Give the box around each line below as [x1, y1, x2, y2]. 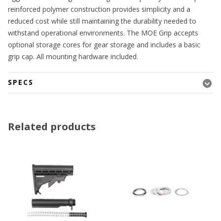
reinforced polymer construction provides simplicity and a [8, 4, 190, 14]
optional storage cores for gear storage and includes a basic [8, 40, 200, 50]
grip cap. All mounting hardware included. [8, 52, 138, 62]
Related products [8, 120, 96, 134]
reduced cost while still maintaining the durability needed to [8, 16, 196, 26]
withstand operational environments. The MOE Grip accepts [8, 28, 198, 38]
